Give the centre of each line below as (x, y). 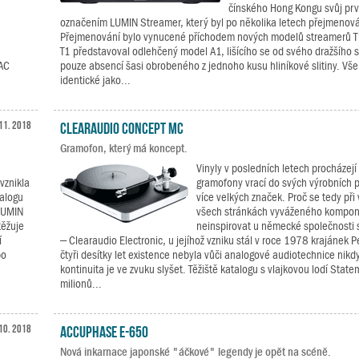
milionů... (81, 284)
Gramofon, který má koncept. (123, 148)
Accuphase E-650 (104, 330)
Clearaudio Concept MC (121, 127)
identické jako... (95, 80)
